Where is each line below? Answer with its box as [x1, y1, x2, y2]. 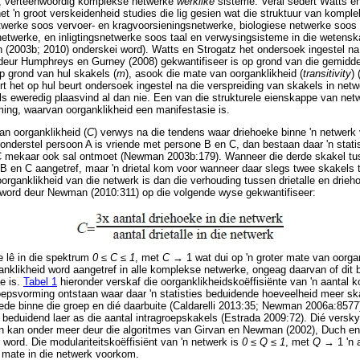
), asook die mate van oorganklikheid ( [125, 67, 303, 80]
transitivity [303, 67, 351, 80]
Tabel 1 [23, 276, 57, 288]
